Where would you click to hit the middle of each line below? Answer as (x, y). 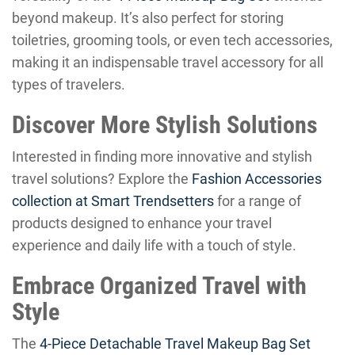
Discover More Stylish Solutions (165, 125)
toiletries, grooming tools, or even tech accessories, (172, 40)
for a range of (258, 201)
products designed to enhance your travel (142, 223)
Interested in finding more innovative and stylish (162, 157)
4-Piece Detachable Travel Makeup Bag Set (175, 344)
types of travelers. (69, 84)
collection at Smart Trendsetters (113, 201)
